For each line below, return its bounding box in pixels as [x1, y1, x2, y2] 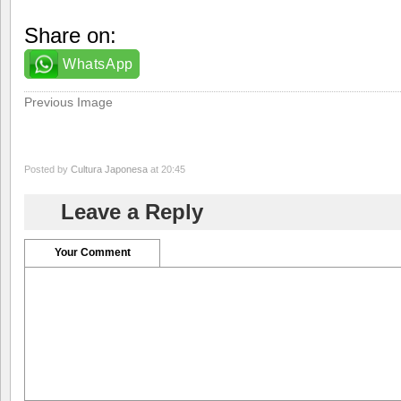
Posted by [24, 164, 71, 175]
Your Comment [54, 246, 131, 260]
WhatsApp [63, 55, 133, 72]
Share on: [24, 22, 116, 47]
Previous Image [24, 94, 113, 109]
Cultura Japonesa [71, 164, 148, 175]
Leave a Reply [61, 200, 203, 225]
